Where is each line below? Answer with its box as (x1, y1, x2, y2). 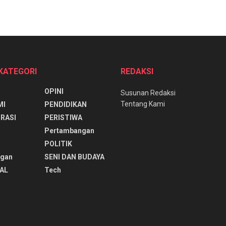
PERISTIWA (44, 113, 82, 122)
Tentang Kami (121, 99, 165, 108)
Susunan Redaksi (121, 88, 176, 97)
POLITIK (44, 139, 72, 148)
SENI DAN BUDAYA (44, 152, 104, 161)
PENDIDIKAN (44, 100, 87, 108)
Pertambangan (44, 126, 94, 135)
